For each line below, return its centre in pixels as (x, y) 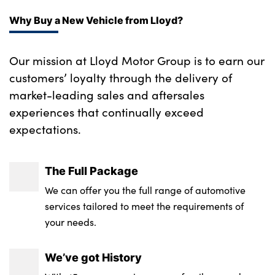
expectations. (45, 129)
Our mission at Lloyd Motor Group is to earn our (137, 60)
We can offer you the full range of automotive (145, 190)
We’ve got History (94, 257)
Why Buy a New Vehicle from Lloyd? (96, 20)
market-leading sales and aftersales (107, 94)
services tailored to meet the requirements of (145, 206)
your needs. (71, 222)
